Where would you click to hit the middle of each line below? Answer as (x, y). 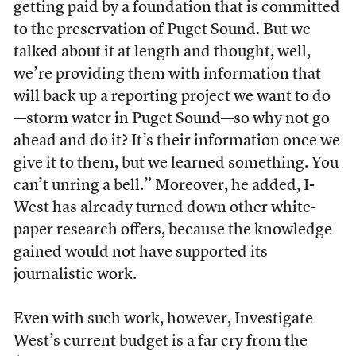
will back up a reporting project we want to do (172, 97)
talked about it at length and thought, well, (162, 52)
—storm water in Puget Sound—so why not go (171, 119)
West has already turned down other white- (164, 208)
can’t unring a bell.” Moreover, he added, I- (164, 186)
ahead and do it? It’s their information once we (176, 141)
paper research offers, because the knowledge (172, 230)
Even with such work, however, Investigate (163, 319)
